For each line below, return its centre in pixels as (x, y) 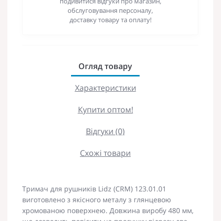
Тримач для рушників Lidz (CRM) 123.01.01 (94, 188)
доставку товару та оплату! (110, 19)
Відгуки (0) (105, 131)
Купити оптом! (105, 109)
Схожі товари (105, 153)
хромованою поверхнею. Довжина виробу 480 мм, (108, 210)
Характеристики (105, 88)
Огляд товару (105, 66)
